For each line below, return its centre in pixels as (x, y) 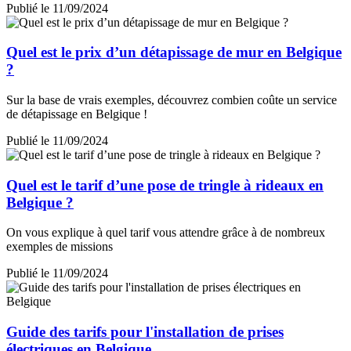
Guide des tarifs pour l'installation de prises (145, 332)
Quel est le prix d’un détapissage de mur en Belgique (174, 52)
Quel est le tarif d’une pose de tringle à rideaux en (165, 185)
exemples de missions (60, 247)
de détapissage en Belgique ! (77, 114)
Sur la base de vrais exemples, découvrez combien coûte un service (172, 100)
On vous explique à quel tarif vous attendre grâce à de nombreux (166, 233)
